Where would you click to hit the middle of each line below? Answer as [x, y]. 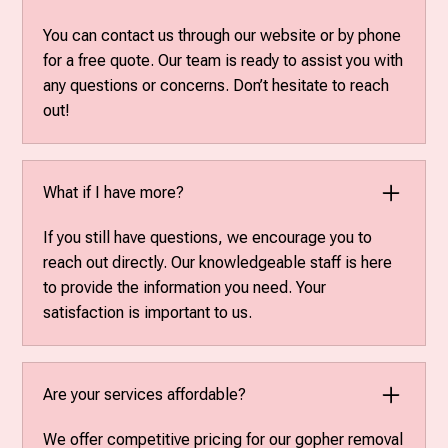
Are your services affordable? [145, 395]
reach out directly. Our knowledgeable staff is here [218, 262]
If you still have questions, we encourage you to [208, 237]
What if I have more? [114, 193]
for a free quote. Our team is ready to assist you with [223, 60]
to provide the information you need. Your [185, 287]
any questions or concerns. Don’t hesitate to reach [216, 85]
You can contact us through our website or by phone [222, 35]
